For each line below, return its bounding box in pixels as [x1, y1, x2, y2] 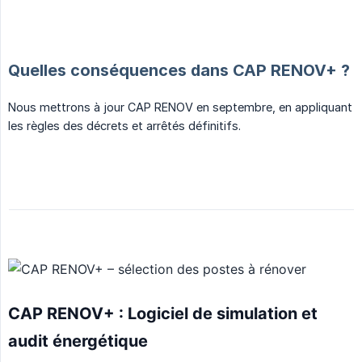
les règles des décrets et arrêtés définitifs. [8, 119, 241, 133]
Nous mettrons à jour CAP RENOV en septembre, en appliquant [8, 100, 352, 115]
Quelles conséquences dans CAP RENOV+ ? [8, 61, 350, 81]
